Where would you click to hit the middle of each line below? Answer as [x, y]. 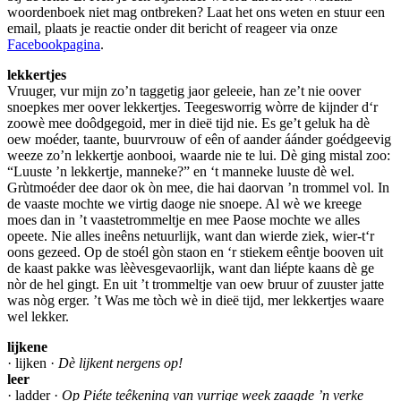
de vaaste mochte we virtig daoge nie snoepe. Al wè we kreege [184, 203]
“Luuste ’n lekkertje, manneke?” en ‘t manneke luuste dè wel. [181, 171]
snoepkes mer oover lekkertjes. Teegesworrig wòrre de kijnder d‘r [192, 107]
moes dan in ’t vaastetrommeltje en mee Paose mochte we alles [183, 219]
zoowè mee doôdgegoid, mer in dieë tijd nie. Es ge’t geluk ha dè [188, 123]
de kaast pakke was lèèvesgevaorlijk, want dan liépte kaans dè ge [191, 268]
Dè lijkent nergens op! [120, 363]
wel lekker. [38, 316]
